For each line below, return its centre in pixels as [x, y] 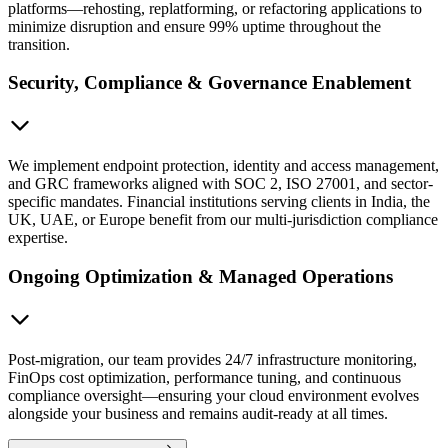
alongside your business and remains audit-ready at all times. [198, 413]
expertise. [38, 238]
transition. [39, 44]
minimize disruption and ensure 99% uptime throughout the [194, 26]
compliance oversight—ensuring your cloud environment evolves [213, 395]
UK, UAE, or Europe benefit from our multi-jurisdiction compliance [223, 220]
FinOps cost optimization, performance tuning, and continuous [204, 377]
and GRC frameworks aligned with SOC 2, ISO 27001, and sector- [220, 184]
